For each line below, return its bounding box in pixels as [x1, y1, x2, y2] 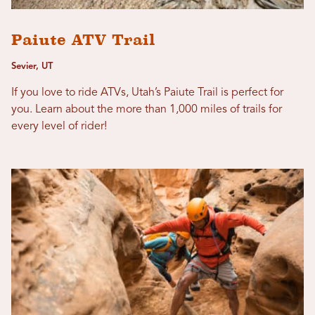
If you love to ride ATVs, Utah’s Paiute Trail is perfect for [11, 86, 283, 98]
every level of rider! [11, 120, 107, 132]
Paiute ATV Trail [11, 30, 155, 49]
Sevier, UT [11, 61, 53, 71]
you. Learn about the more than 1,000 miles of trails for [11, 103, 282, 115]
